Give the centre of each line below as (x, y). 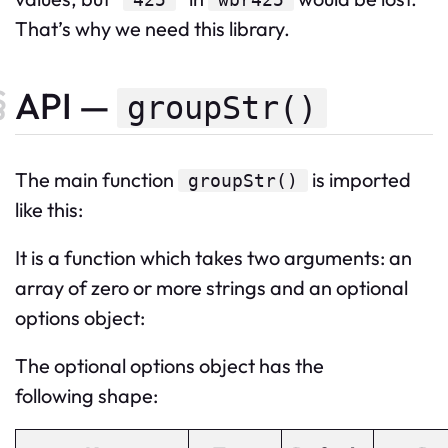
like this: (49, 209)
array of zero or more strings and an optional (211, 287)
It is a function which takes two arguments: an (213, 257)
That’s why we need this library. (152, 29)
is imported (359, 179)
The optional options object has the (169, 365)
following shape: (86, 395)
